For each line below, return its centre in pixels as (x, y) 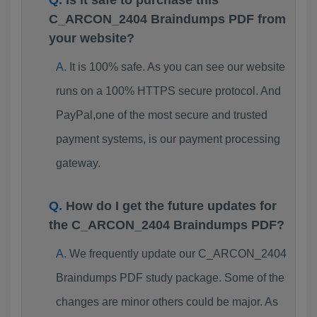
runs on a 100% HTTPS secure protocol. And (168, 91)
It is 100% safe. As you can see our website (177, 67)
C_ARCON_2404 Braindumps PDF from (167, 19)
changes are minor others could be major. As (167, 302)
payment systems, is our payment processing (168, 139)
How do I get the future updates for (171, 206)
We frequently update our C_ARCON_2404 (178, 254)
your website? (92, 38)
